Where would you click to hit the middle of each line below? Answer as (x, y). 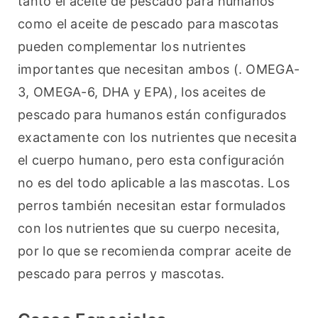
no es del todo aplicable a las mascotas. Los (154, 183)
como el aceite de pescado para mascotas (148, 24)
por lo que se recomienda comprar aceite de (155, 251)
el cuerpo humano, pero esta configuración (152, 160)
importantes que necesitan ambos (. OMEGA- (159, 70)
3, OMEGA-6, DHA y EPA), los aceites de (142, 92)
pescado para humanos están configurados (152, 115)
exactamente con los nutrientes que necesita (157, 138)
